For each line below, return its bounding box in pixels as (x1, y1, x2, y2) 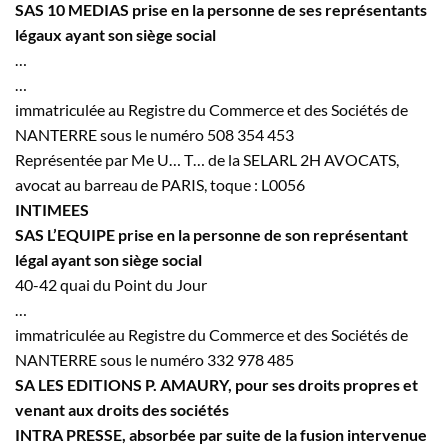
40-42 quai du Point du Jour (15, 274, 207, 294)
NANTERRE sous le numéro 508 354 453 (15, 124, 294, 144)
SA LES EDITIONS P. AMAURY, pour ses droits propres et (15, 374, 418, 394)
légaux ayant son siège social (15, 24, 216, 44)
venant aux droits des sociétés (15, 399, 229, 419)
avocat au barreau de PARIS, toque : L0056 (15, 174, 305, 194)
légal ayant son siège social (15, 249, 202, 269)
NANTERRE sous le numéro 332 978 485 (15, 349, 294, 369)
